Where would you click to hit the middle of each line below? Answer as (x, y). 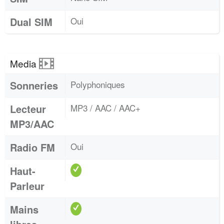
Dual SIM (31, 22)
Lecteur (28, 109)
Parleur (27, 186)
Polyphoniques (98, 84)
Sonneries (34, 85)
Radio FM (32, 147)
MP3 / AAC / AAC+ (105, 108)
